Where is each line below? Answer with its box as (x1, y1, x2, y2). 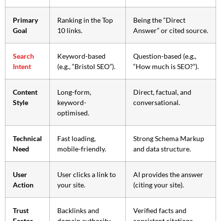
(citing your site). (133, 181, 184, 189)
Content (13, 88, 37, 97)
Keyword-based (57, 52, 106, 61)
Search (13, 52, 34, 61)
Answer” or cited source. (133, 26, 208, 35)
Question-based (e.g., (133, 52, 196, 61)
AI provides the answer (133, 170, 203, 179)
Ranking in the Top (57, 16, 113, 25)
